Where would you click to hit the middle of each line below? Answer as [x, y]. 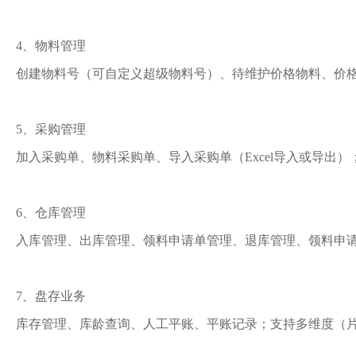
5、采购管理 [51, 129]
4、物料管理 [51, 46]
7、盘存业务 [51, 296]
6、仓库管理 [51, 213]
